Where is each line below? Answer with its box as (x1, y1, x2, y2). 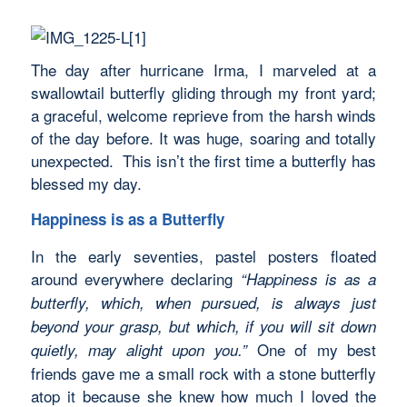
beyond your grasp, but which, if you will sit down (30, 314, 377, 337)
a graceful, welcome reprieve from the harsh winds (30, 103, 377, 126)
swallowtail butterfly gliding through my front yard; (30, 80, 377, 104)
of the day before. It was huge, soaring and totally (30, 125, 377, 149)
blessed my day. (30, 171, 142, 194)
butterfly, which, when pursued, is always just (30, 291, 377, 313)
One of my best (247, 337, 377, 361)
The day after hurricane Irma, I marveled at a (30, 57, 377, 81)
